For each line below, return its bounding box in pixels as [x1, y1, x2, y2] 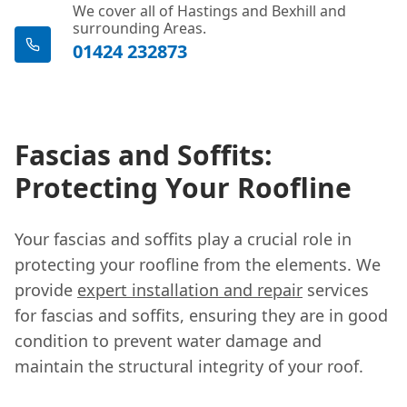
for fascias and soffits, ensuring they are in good [15, 303, 388, 326]
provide [15, 278, 77, 301]
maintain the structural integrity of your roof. [15, 354, 363, 377]
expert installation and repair [77, 278, 303, 301]
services [303, 278, 369, 301]
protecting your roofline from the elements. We [15, 253, 381, 275]
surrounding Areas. [73, 17, 206, 38]
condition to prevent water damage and [15, 329, 322, 352]
